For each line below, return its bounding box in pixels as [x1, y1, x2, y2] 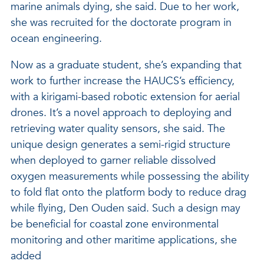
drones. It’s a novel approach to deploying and [11, 105, 232, 120]
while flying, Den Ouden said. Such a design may [11, 201, 240, 216]
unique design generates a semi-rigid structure [11, 137, 230, 152]
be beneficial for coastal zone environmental [11, 217, 219, 232]
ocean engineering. [11, 31, 102, 46]
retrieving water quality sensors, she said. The [11, 121, 225, 136]
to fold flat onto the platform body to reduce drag [11, 185, 246, 200]
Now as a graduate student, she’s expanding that [11, 58, 242, 72]
